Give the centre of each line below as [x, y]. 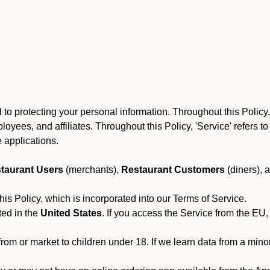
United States [71, 213]
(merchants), [92, 170]
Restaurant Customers [173, 170]
